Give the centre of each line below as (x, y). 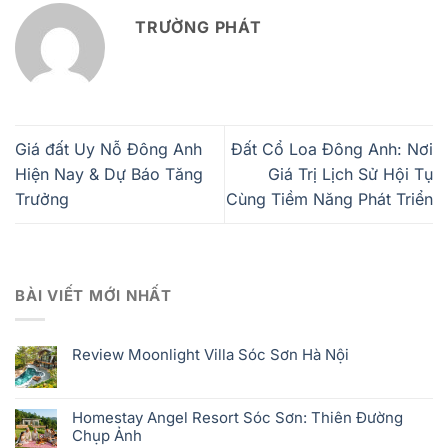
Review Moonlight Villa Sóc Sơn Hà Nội (210, 355)
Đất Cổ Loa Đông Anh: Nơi (332, 149)
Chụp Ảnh (107, 436)
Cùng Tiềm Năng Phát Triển (329, 199)
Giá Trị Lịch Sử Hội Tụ (350, 174)
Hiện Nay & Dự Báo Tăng (109, 174)
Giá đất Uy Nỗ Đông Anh (108, 149)
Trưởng (42, 199)
